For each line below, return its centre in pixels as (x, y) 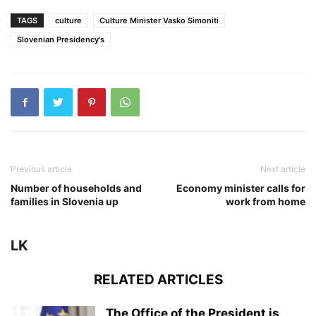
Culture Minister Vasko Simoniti (159, 20)
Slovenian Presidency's (61, 39)
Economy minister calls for (241, 188)
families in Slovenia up (65, 201)
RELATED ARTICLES (158, 279)
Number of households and (76, 188)
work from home (266, 201)
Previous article (41, 169)
